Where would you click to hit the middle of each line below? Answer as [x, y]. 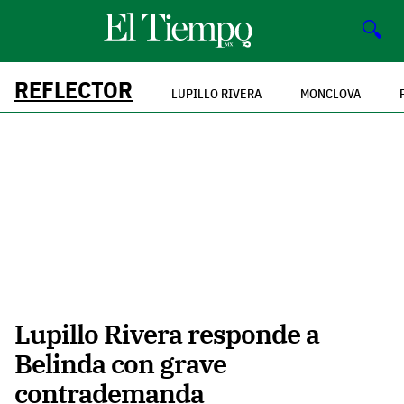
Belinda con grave [120, 364]
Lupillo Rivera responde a [167, 334]
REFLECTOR [73, 89]
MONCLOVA [331, 93]
